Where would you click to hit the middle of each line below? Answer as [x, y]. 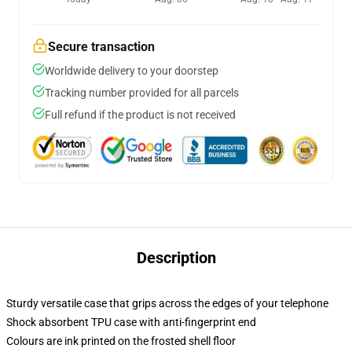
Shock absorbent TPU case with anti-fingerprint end [131, 322]
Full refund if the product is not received [140, 115]
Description [176, 258]
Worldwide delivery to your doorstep [132, 71]
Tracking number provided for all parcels [142, 93]
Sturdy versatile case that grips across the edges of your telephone [167, 303]
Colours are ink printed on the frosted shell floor [121, 341]
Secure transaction [101, 47]
